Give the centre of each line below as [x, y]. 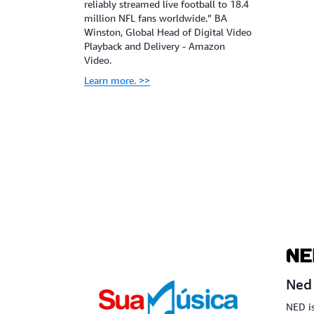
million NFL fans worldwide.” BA [156, 18]
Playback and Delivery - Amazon [155, 46]
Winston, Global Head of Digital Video [168, 32]
